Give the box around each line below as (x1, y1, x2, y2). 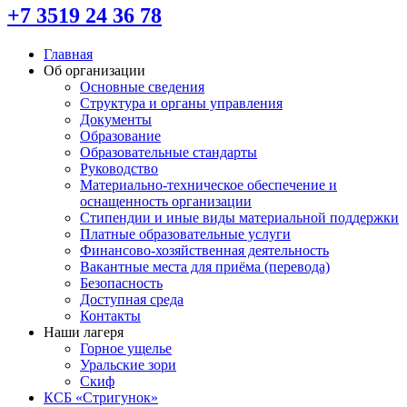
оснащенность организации (80, 193, 252, 209)
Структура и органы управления (80, 94, 283, 111)
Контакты (80, 307, 141, 323)
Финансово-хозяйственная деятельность (80, 242, 329, 258)
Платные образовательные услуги (80, 225, 291, 242)
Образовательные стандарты (80, 144, 257, 160)
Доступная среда (80, 291, 184, 307)
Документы (80, 111, 152, 127)
